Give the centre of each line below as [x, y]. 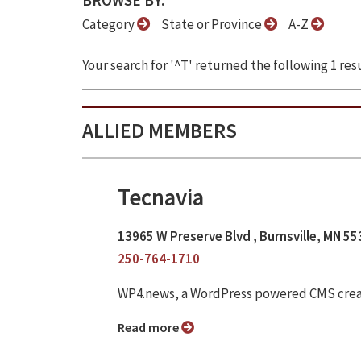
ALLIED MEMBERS [160, 131]
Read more [153, 327]
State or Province [213, 24]
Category [110, 24]
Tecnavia [161, 197]
